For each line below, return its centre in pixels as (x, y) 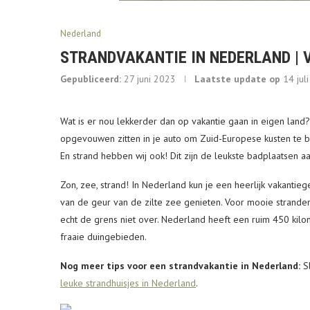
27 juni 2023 (150, 79)
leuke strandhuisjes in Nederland (128, 283)
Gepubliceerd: (91, 79)
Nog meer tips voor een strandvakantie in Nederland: (180, 266)
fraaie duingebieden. (103, 237)
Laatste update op (237, 79)
